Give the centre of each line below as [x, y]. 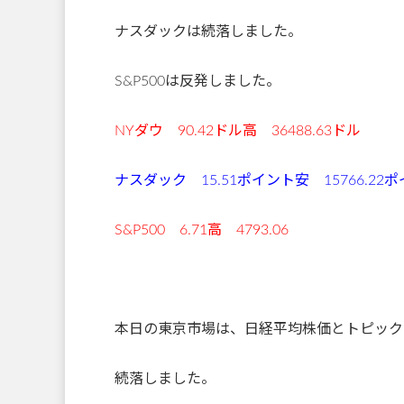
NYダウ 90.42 [164, 130]
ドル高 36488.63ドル [287, 130]
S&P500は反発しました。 [197, 81]
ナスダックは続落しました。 [208, 31]
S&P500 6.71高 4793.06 [202, 230]
